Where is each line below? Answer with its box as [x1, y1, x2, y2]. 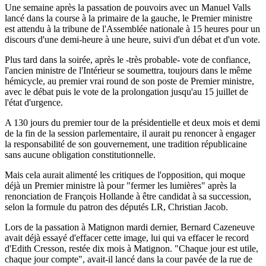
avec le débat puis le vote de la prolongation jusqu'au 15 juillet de [5, 86, 248, 97]
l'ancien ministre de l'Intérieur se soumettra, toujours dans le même [5, 65, 252, 75]
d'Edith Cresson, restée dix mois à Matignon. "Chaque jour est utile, [5, 243, 258, 254]
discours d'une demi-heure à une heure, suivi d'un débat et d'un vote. [5, 34, 260, 45]
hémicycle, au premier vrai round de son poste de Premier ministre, [5, 75, 254, 86]
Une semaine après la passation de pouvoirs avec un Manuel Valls [5, 2, 251, 12]
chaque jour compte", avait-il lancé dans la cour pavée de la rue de [5, 254, 252, 264]
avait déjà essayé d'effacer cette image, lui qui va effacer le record [5, 232, 249, 243]
